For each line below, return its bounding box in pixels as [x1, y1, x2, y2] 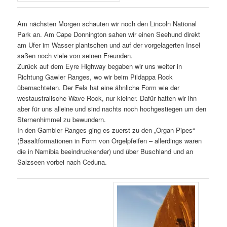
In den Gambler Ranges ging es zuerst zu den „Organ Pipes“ [17, 125, 195, 135]
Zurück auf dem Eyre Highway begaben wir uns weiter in [17, 61, 182, 71]
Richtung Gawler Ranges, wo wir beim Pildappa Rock [17, 72, 173, 82]
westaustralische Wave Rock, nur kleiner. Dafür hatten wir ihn [17, 93, 197, 103]
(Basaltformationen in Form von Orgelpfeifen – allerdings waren [17, 136, 202, 146]
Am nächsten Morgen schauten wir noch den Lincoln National [17, 19, 197, 29]
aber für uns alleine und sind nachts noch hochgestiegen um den [17, 104, 207, 114]
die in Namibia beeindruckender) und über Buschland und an [17, 146, 194, 157]
